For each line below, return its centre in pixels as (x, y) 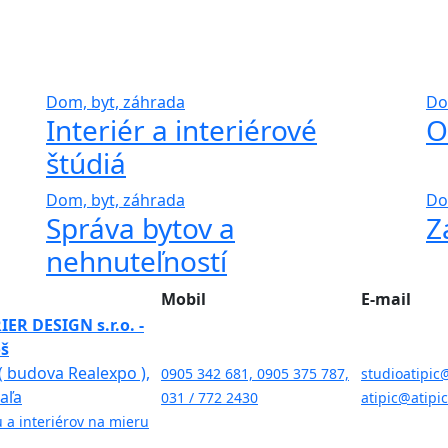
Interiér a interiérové (181, 129)
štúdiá (86, 162)
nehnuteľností (136, 260)
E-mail (386, 298)
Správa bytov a (140, 227)
